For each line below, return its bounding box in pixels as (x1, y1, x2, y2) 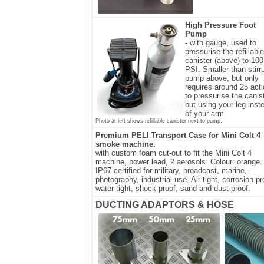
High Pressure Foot (185, 20, 256, 29)
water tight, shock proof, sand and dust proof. (95, 183, 250, 193)
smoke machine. (95, 139, 156, 148)
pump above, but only (185, 73, 259, 82)
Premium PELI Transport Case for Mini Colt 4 (95, 130, 260, 140)
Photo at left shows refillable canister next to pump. (95, 117, 222, 124)
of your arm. (185, 108, 226, 118)
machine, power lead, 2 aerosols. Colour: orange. (95, 157, 262, 166)
